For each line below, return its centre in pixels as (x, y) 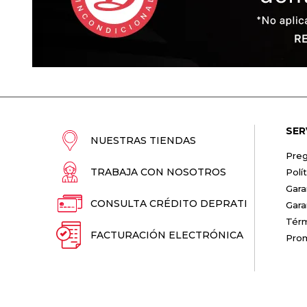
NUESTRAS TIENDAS (143, 140)
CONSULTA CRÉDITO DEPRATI (169, 204)
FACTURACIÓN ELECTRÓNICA (167, 235)
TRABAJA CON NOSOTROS (158, 172)
